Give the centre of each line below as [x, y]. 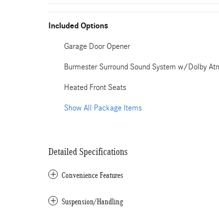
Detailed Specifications [88, 152]
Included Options [78, 26]
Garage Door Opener [97, 46]
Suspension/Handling [92, 202]
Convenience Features [92, 175]
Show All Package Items [103, 108]
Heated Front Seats [95, 87]
